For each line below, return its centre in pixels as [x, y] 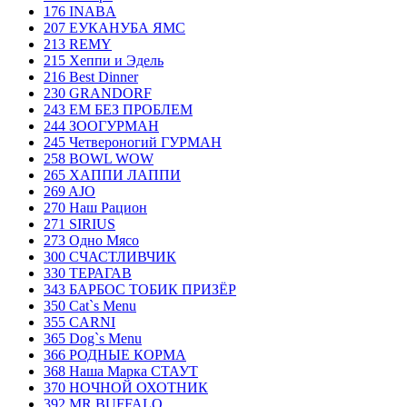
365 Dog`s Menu [93, 338]
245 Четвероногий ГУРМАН [133, 142]
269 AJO [69, 191]
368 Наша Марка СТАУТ [121, 371]
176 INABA [80, 11]
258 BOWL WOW [99, 158]
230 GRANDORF [98, 93]
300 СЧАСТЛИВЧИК [110, 256]
